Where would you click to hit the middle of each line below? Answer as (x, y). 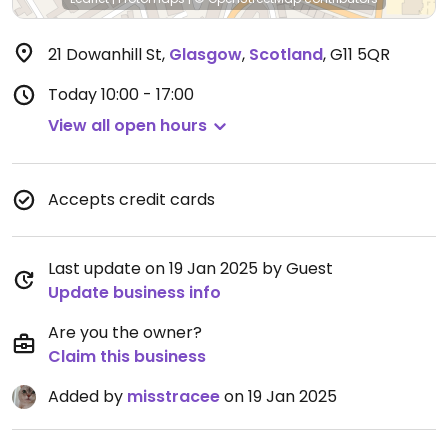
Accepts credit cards (131, 199)
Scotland (286, 54)
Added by (87, 396)
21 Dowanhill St (105, 54)
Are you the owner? (125, 332)
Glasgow (205, 54)
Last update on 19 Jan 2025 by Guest (190, 268)
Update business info (134, 292)
